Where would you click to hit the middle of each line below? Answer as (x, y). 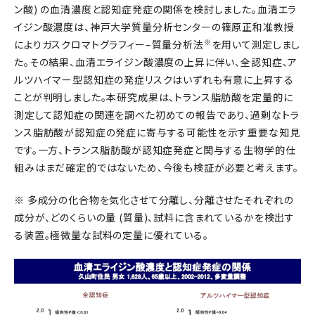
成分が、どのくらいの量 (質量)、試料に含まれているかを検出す (155, 217)
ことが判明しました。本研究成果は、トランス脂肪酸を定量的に (154, 97)
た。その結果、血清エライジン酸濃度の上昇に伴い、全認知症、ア (156, 62)
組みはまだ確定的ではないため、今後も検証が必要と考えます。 (156, 167)
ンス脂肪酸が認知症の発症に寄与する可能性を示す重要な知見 (157, 132)
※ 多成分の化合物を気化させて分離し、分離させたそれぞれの (154, 200)
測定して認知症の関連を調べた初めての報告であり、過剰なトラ (157, 115)
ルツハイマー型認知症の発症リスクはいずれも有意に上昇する (154, 79)
